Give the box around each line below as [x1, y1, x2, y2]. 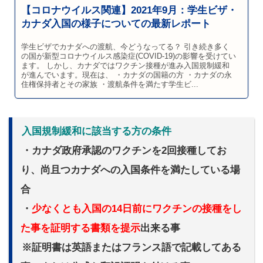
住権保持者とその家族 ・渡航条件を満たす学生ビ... [21, 80, 198, 89]
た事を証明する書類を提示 [21, 222, 140, 234]
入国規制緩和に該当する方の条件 [22, 126, 171, 137]
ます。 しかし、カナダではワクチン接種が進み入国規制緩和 [21, 62, 230, 70]
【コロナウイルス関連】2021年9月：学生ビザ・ [21, 5, 237, 16]
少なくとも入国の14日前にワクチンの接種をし [32, 203, 242, 215]
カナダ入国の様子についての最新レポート [21, 18, 211, 30]
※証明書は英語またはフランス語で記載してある [22, 242, 241, 254]
